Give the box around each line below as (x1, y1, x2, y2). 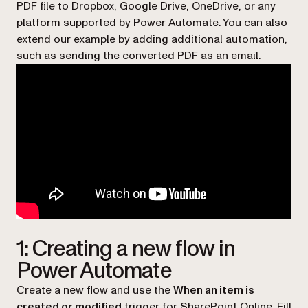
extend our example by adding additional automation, (16, 31, 287, 47)
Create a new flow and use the (16, 282, 173, 298)
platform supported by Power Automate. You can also (16, 14, 287, 30)
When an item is (173, 282, 254, 298)
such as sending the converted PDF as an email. (16, 47, 261, 63)
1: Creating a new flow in (16, 233, 235, 264)
